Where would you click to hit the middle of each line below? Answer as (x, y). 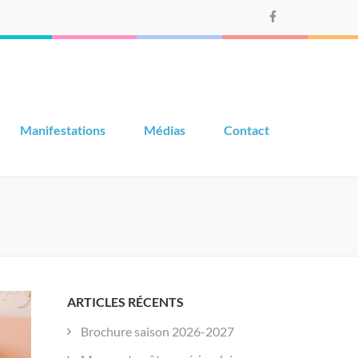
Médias (165, 130)
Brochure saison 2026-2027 (157, 332)
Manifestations (63, 130)
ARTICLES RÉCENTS (125, 302)
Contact (247, 130)
